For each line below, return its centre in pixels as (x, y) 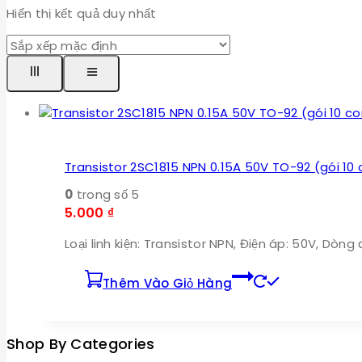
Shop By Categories (81, 344)
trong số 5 (106, 195)
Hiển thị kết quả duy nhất (82, 14)
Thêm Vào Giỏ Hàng (168, 284)
